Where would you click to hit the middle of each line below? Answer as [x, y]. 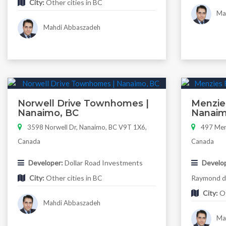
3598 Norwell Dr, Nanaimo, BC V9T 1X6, [87, 127]
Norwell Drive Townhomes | [83, 104]
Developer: [46, 163]
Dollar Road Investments [103, 163]
